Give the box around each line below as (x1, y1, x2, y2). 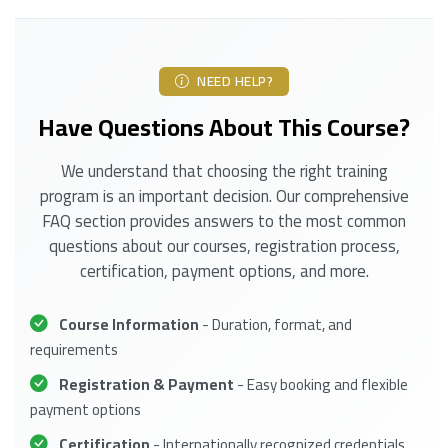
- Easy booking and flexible (234, 369, 408, 399)
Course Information (59, 309, 199, 339)
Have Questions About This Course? (38, 105, 410, 151)
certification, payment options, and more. (79, 255, 369, 288)
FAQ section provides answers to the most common (42, 205, 406, 238)
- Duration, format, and (199, 309, 352, 339)
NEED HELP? (193, 68, 273, 95)
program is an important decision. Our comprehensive (39, 180, 409, 213)
